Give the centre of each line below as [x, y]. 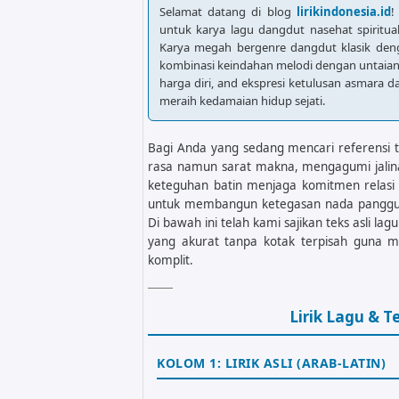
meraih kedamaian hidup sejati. [242, 100]
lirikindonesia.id [343, 11]
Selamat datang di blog [228, 11]
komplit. [171, 260]
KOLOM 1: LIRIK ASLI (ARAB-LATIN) [271, 362]
